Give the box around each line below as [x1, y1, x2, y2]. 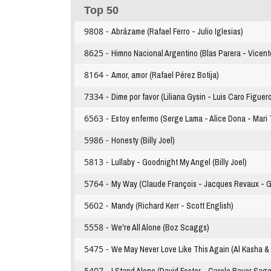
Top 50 [84, 4, 119, 17]
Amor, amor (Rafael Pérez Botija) [111, 70, 219, 81]
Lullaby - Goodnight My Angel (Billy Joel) [111, 157, 247, 168]
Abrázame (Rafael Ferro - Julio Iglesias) [111, 26, 243, 38]
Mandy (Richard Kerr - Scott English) [111, 200, 233, 212]
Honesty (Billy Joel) [111, 135, 175, 146]
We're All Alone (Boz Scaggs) [111, 222, 209, 233]
